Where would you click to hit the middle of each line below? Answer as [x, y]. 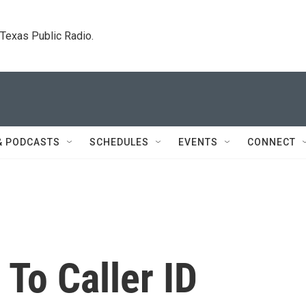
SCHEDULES [119, 142]
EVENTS [198, 142]
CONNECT [272, 142]
